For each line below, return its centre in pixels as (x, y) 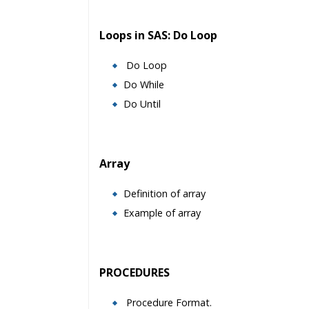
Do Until (142, 104)
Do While (144, 84)
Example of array (162, 213)
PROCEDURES (134, 272)
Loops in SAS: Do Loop (158, 35)
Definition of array (165, 193)
